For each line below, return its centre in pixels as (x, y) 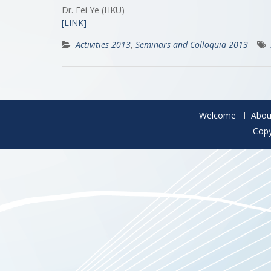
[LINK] (74, 22)
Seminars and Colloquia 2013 (192, 44)
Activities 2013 (103, 44)
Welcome (217, 115)
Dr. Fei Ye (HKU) (96, 10)
